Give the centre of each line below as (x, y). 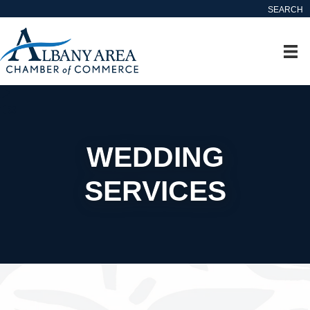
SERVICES (155, 191)
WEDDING (155, 157)
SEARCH (285, 10)
